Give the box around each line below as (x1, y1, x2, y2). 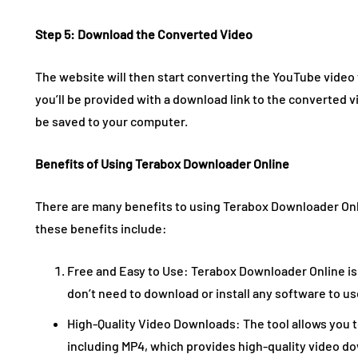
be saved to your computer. (35, 113, 188, 129)
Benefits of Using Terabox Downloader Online (35, 155, 289, 171)
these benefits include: (35, 220, 167, 236)
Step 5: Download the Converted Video (35, 26, 253, 42)
